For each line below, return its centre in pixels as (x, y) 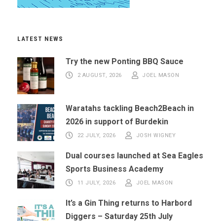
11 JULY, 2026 (96, 183)
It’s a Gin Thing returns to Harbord (129, 203)
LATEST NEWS (40, 38)
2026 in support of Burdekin (117, 121)
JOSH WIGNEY (156, 136)
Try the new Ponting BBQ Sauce (125, 61)
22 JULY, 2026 (96, 136)
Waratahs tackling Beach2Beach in (130, 108)
